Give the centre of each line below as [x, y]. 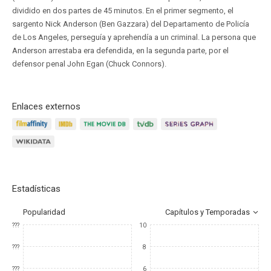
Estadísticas [36, 189]
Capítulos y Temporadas [207, 212]
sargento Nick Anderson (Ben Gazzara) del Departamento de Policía [131, 24]
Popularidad [44, 212]
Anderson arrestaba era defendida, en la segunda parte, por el [120, 51]
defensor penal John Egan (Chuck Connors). [89, 64]
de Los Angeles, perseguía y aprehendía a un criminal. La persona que [134, 37]
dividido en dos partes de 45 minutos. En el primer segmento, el [123, 11]
